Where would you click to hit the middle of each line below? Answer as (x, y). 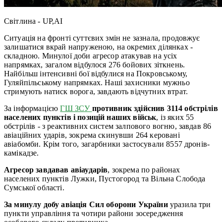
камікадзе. (22, 153)
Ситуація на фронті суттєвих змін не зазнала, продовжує (102, 38)
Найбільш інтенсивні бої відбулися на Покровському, (96, 73)
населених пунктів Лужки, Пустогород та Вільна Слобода (105, 178)
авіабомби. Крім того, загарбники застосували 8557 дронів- (107, 144)
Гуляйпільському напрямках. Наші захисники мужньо (97, 82)
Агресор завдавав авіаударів (56, 169)
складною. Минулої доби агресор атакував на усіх (91, 55)
